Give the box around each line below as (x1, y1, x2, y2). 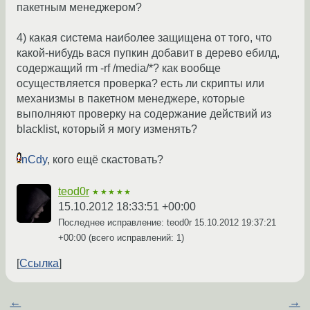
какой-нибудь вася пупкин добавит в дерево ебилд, (17, 47, 280, 60)
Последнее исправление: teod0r (58, 217, 194, 228)
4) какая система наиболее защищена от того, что (17, 32, 272, 44)
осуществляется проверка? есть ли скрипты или (17, 77, 264, 90)
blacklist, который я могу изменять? (17, 123, 197, 136)
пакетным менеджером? (17, 1, 142, 14)
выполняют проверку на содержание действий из (17, 108, 271, 120)
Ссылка (19, 257, 59, 270)
